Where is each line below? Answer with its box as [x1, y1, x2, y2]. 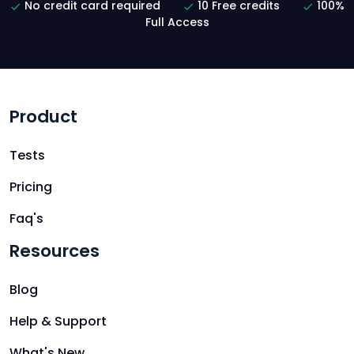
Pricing [9, 178, 52, 197]
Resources [9, 239, 100, 264]
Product [9, 104, 77, 130]
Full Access [145, 14, 209, 31]
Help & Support [9, 312, 107, 331]
